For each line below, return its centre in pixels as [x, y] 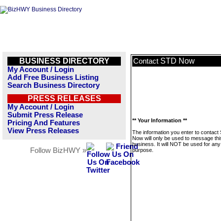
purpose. [143, 150]
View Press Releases [43, 131]
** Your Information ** [160, 120]
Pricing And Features [44, 123]
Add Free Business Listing [53, 77]
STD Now [178, 61]
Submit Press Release [45, 115]
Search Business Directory [54, 85]
